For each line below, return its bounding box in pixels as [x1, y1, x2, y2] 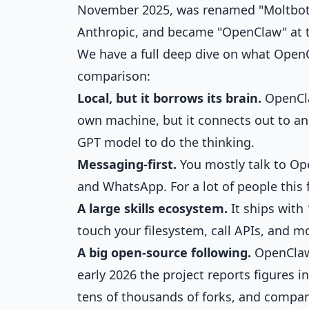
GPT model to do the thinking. [77, 134, 255, 150]
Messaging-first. [77, 156, 177, 172]
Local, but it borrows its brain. [77, 90, 261, 106]
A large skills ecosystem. [77, 200, 228, 217]
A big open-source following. [77, 244, 251, 261]
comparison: [77, 68, 150, 84]
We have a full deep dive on [77, 46, 241, 62]
